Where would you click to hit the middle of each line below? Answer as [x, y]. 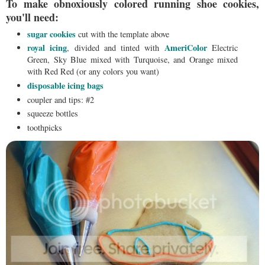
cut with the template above [122, 34]
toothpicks [45, 127]
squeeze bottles [54, 114]
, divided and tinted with [116, 48]
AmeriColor [185, 48]
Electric [222, 48]
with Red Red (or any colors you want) [93, 72]
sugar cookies [51, 34]
